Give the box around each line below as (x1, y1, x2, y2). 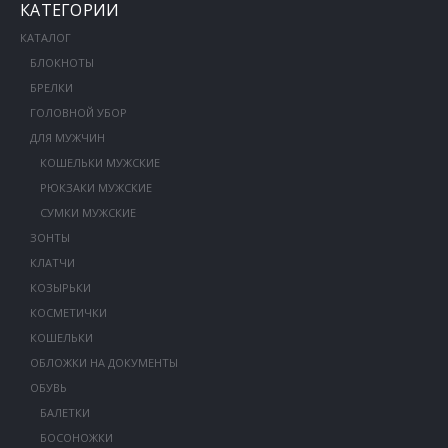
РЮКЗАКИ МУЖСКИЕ (39, 180, 152, 195)
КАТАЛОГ (19, 30, 71, 45)
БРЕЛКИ (29, 80, 73, 95)
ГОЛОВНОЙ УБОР (29, 105, 127, 120)
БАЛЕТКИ (39, 405, 90, 420)
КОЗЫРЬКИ (29, 280, 91, 295)
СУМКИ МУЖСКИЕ (39, 205, 136, 220)
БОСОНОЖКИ (39, 430, 113, 445)
